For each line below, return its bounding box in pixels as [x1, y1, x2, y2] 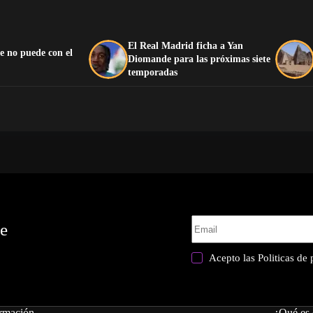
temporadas [127, 67, 177, 78]
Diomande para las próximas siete [127, 54, 270, 65]
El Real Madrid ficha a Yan [127, 41, 243, 52]
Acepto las [209, 252, 259, 264]
